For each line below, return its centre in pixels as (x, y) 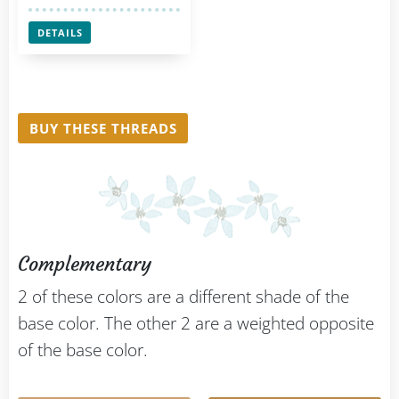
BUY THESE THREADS (103, 129)
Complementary (85, 265)
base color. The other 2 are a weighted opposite (196, 324)
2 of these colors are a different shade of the (183, 297)
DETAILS (60, 32)
